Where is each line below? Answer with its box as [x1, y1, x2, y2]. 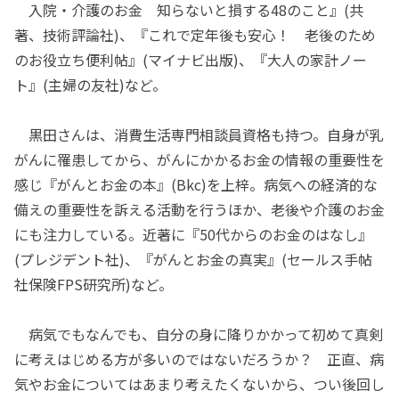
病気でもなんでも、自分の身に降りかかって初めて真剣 [14, 322, 383, 345]
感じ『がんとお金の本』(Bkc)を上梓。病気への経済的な [14, 173, 378, 195]
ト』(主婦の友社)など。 [14, 73, 167, 95]
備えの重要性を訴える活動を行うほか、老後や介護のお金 [14, 198, 385, 220]
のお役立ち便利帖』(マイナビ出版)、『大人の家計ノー [14, 48, 367, 70]
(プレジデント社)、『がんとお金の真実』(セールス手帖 [14, 248, 372, 270]
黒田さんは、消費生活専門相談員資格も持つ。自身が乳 [14, 123, 384, 145]
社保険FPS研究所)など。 [14, 273, 173, 295]
